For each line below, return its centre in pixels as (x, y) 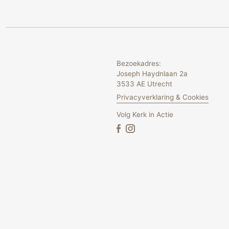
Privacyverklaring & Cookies (163, 97)
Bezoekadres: (139, 63)
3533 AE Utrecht (144, 84)
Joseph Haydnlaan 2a (152, 74)
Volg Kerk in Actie (145, 114)
